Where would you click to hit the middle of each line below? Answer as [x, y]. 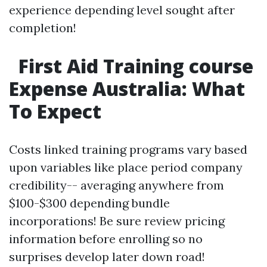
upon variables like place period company [126, 167]
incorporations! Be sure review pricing [117, 221]
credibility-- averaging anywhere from [117, 185]
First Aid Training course [133, 66]
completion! [43, 28]
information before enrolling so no [106, 239]
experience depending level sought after [122, 10]
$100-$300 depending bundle [89, 203]
